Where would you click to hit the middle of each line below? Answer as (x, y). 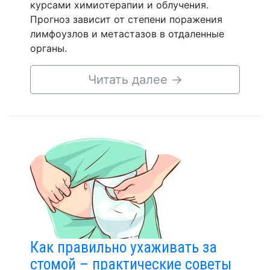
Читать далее (129, 80)
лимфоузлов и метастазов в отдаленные (127, 34)
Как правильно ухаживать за (124, 247)
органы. (49, 48)
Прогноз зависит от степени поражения (126, 19)
